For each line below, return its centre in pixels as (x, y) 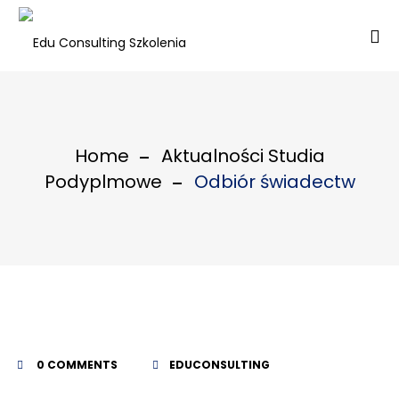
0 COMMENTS (76, 365)
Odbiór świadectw (274, 182)
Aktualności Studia (243, 156)
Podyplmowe (103, 182)
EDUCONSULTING (220, 365)
